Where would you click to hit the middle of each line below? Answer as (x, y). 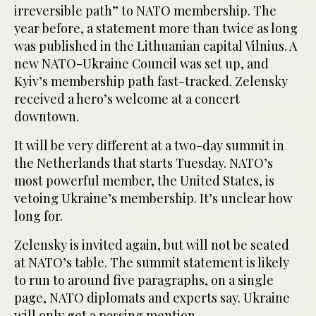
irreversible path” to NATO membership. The (145, 10)
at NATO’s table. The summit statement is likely (152, 262)
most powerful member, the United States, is (144, 180)
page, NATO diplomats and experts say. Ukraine (152, 297)
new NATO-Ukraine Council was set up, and (141, 63)
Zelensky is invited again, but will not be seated (152, 244)
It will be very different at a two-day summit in (149, 145)
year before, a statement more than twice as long (156, 28)
